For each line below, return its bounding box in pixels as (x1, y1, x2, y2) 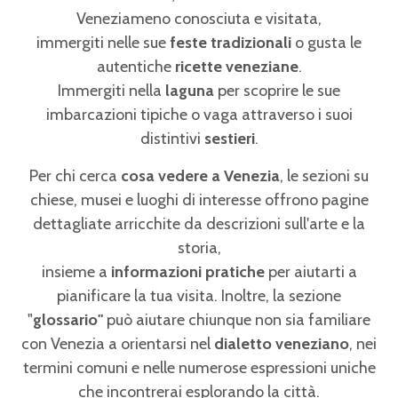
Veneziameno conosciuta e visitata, (76, 9, 322, 28)
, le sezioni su (280, 166, 369, 186)
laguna (162, 81, 218, 100)
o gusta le (295, 33, 362, 52)
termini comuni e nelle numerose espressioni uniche (22, 358, 376, 378)
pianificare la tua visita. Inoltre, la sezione (57, 286, 341, 306)
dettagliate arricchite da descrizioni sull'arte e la (33, 214, 365, 234)
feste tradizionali (170, 33, 295, 52)
